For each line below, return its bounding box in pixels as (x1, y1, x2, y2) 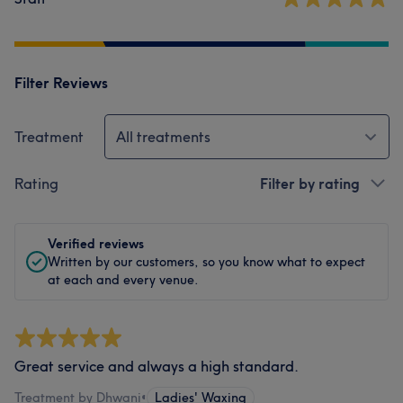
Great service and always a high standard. (14, 357, 299, 375)
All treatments (116, 128, 210, 146)
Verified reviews (48, 236, 144, 252)
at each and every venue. (48, 272, 199, 288)
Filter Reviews (14, 74, 108, 92)
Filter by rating (260, 175, 360, 193)
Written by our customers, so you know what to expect (48, 254, 365, 270)
